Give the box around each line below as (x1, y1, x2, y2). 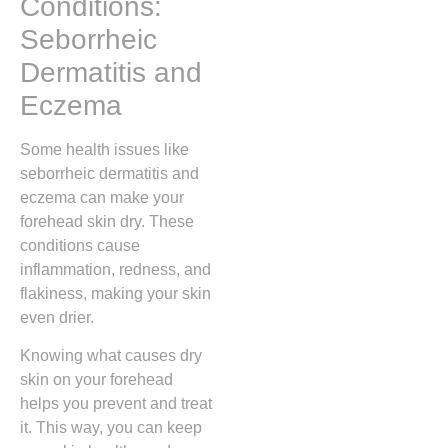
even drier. (20, 308, 94, 326)
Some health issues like (20, 140, 189, 158)
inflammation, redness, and (20, 260, 211, 278)
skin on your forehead (20, 370, 173, 388)
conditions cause (20, 236, 140, 254)
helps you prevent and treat (20, 394, 212, 412)
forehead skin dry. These (20, 212, 194, 230)
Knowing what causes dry (20, 346, 202, 364)
